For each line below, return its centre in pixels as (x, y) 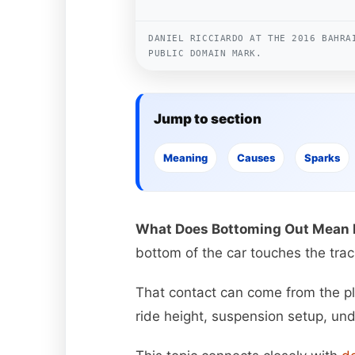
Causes (256, 158)
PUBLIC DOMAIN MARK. (205, 54)
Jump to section (208, 119)
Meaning (185, 158)
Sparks (322, 158)
